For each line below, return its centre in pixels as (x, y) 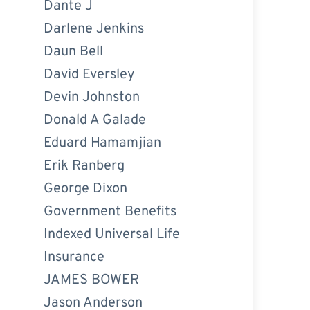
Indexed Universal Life (111, 234)
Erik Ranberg (84, 166)
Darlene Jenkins (93, 29)
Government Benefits (110, 211)
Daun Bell (73, 52)
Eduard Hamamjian (102, 143)
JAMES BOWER (91, 280)
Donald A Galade (94, 120)
